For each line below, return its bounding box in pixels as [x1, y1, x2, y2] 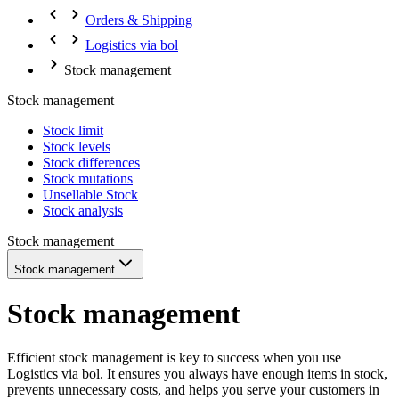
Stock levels [43, 139, 110, 154]
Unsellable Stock [43, 187, 138, 202]
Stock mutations [43, 171, 133, 186]
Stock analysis [43, 203, 123, 218]
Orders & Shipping [85, 12, 192, 28]
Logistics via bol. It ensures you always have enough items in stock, [7, 365, 387, 381]
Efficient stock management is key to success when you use [7, 349, 341, 365]
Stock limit [43, 123, 103, 138]
